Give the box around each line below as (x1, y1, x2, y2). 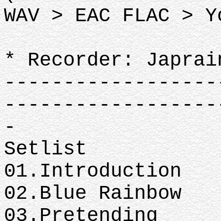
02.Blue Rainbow (4, 183, 182, 205)
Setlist (4, 138, 87, 160)
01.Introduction (4, 160, 182, 183)
